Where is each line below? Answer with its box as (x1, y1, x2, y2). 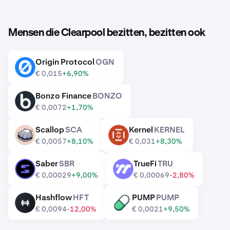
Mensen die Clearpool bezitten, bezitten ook (8, 28, 206, 38)
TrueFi (133, 158, 157, 169)
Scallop (35, 124, 64, 135)
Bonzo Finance (35, 90, 91, 101)
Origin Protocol (35, 56, 94, 67)
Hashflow (35, 192, 72, 203)
